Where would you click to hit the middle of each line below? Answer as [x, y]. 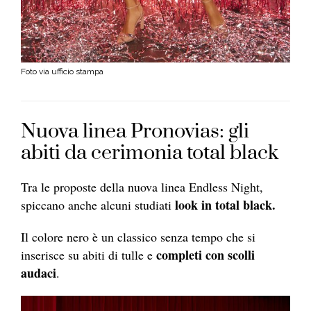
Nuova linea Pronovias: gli [135, 132]
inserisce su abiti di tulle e [89, 255]
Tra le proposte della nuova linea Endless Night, [142, 187]
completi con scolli [205, 255]
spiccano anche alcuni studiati [96, 205]
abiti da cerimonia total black [150, 153]
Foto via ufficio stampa [62, 71]
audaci [39, 273]
